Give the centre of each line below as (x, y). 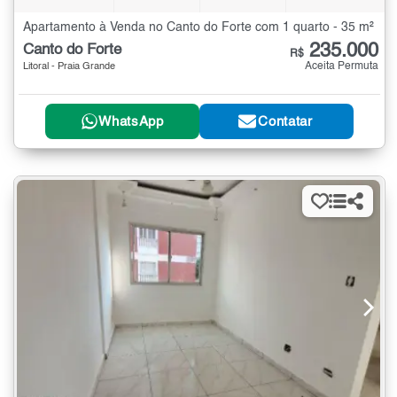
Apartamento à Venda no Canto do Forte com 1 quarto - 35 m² (198, 27)
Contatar (285, 121)
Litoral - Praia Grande (69, 66)
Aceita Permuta (342, 66)
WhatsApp (131, 121)
